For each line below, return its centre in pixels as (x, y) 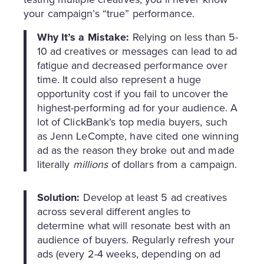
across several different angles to (114, 211)
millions (90, 165)
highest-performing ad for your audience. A (137, 108)
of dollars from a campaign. (173, 165)
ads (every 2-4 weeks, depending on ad (129, 254)
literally (55, 165)
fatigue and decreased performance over (132, 66)
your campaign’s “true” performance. (109, 14)
